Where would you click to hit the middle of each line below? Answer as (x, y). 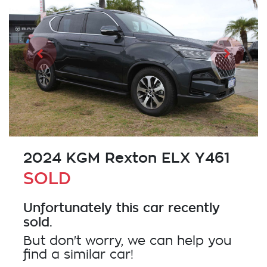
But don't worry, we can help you (128, 241)
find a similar (66, 255)
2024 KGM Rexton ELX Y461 (127, 158)
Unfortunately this (83, 208)
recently (192, 208)
